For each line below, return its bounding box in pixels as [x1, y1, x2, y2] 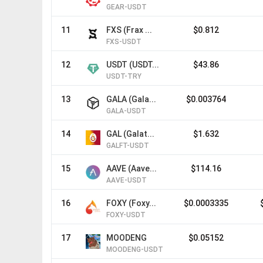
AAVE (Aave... [106, 164, 157, 173]
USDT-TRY [106, 72, 141, 80]
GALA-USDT [106, 107, 146, 115]
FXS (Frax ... [106, 25, 152, 35]
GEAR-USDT [106, 3, 147, 11]
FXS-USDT [106, 38, 141, 46]
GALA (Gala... [106, 95, 156, 104]
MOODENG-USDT [106, 245, 163, 254]
